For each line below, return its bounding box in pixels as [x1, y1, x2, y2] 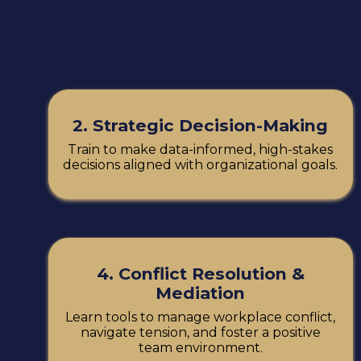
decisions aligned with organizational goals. [63, 157, 338, 173]
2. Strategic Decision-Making [73, 115, 329, 136]
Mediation [156, 283, 246, 304]
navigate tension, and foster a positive [80, 325, 321, 341]
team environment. [138, 340, 263, 356]
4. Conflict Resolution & [96, 263, 305, 284]
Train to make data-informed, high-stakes [68, 142, 334, 158]
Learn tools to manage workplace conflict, [65, 309, 336, 326]
